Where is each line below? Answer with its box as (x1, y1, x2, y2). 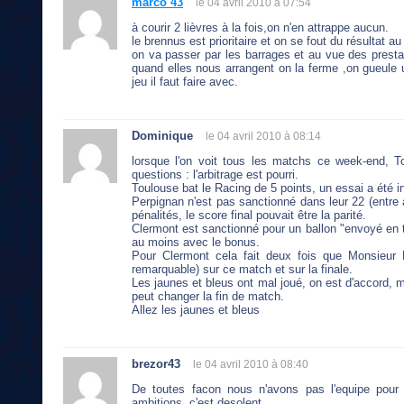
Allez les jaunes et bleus (132, 302, 260, 317)
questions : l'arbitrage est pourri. (132, 167, 298, 181)
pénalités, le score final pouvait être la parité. (132, 207, 366, 222)
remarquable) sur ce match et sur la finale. (132, 262, 353, 276)
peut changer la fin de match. (132, 289, 284, 303)
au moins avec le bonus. (132, 234, 260, 249)
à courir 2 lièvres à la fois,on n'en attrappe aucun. (132, 20, 389, 34)
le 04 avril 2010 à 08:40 (193, 357, 308, 371)
